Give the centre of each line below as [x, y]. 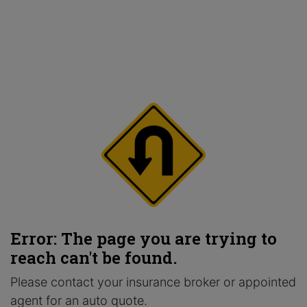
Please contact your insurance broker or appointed [153, 282]
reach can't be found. [94, 258]
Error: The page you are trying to [144, 238]
